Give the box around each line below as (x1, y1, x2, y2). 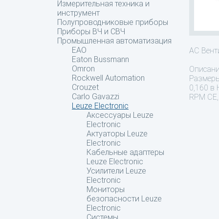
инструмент (57, 8, 100, 18)
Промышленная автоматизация (57, 36, 172, 45)
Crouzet (72, 83, 99, 92)
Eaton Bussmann (72, 55, 129, 64)
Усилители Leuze (87, 166, 146, 175)
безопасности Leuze (87, 194, 162, 203)
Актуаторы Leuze (87, 129, 148, 138)
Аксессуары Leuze (87, 110, 153, 120)
